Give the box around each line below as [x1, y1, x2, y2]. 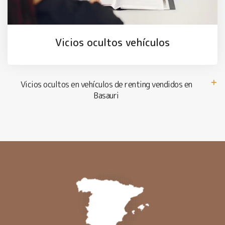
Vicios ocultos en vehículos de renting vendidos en [20, 78, 192, 90]
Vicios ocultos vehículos [55, 35, 170, 50]
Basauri [93, 89, 119, 101]
